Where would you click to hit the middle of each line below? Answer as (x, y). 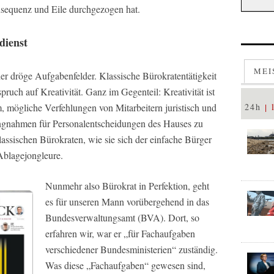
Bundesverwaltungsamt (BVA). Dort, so (122, 217)
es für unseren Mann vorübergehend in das (127, 202)
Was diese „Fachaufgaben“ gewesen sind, (125, 265)
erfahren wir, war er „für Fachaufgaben (120, 233)
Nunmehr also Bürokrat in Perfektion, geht (127, 186)
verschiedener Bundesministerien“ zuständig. (131, 249)
